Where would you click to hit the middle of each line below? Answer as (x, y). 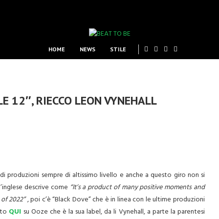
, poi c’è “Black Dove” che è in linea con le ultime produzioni (116, 200)
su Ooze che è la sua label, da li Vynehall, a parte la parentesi (113, 212)
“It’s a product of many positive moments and (137, 187)
